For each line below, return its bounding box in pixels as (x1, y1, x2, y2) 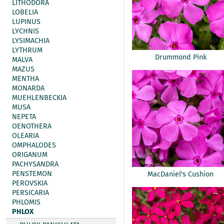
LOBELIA (12, 8, 38, 16)
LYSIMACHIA (12, 36, 49, 45)
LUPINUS (12, 17, 40, 26)
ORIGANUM (12, 150, 47, 159)
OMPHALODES (12, 141, 56, 149)
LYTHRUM (12, 46, 42, 54)
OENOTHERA (12, 122, 51, 130)
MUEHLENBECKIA (12, 93, 66, 102)
